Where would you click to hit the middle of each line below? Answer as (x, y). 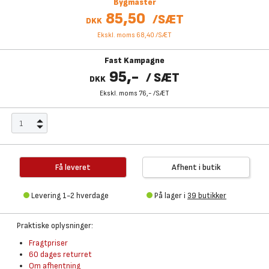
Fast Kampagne (134, 60)
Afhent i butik (196, 167)
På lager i (171, 195)
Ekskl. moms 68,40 (126, 35)
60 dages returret (60, 254)
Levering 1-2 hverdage (70, 195)
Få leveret (73, 167)
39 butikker (207, 195)
